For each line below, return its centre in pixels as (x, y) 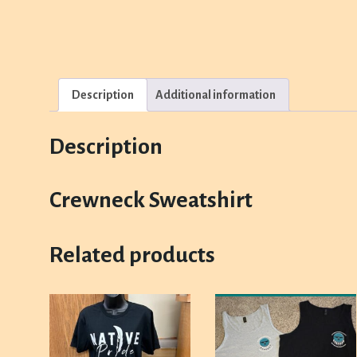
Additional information (216, 95)
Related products (132, 255)
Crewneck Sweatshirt (151, 200)
